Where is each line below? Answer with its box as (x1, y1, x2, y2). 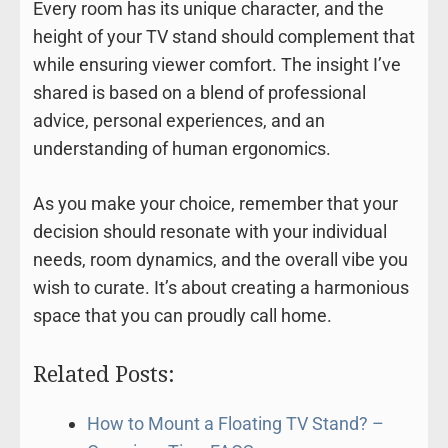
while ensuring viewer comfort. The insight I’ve (32, 54, 401, 76)
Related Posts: (32, 358, 175, 389)
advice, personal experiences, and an (32, 110, 325, 132)
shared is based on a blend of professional (32, 82, 366, 104)
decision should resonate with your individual (32, 221, 387, 243)
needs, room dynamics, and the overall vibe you (32, 249, 408, 271)
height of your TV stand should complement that (32, 26, 415, 48)
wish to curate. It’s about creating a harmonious (32, 277, 409, 299)
